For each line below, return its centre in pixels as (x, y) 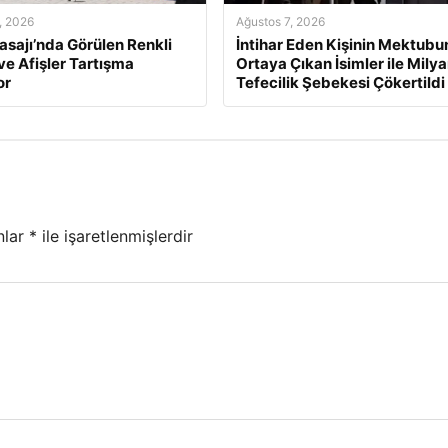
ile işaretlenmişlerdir (115, 235)
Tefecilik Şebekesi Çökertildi (340, 83)
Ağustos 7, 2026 (280, 22)
